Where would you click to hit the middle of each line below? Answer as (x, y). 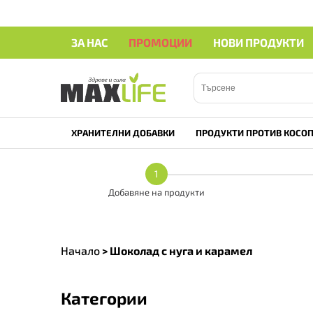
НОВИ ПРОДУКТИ (259, 42)
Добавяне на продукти (156, 192)
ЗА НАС (89, 42)
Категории (104, 298)
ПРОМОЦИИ (160, 42)
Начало (80, 250)
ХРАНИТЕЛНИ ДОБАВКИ (123, 133)
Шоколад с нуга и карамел (181, 250)
